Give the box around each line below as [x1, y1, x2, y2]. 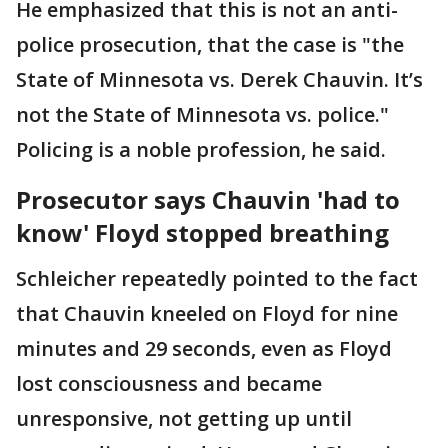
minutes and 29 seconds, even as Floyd [16, 335, 392, 362]
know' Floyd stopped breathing [16, 216, 389, 249]
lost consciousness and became [16, 370, 322, 397]
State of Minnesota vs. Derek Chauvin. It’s [16, 66, 423, 93]
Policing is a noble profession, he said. [16, 136, 391, 163]
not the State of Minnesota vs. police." [16, 101, 389, 128]
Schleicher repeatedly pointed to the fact [16, 265, 418, 292]
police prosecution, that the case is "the [16, 31, 404, 58]
